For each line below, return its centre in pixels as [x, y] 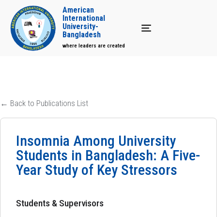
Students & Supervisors [60, 203]
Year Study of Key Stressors [97, 170]
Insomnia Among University [96, 141]
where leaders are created [93, 45]
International [84, 18]
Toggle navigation [169, 34]
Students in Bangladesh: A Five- [108, 155]
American [78, 10]
